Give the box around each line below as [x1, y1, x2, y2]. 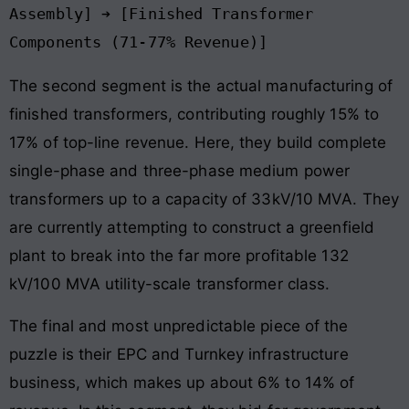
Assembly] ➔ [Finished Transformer [9, 5, 314, 24]
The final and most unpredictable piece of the [9, 316, 349, 335]
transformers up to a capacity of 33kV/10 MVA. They [9, 190, 400, 209]
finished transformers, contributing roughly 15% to [9, 105, 380, 124]
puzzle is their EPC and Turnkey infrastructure [9, 344, 349, 363]
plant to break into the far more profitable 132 [9, 246, 349, 266]
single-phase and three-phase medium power [9, 162, 351, 181]
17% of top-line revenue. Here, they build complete [9, 133, 387, 152]
